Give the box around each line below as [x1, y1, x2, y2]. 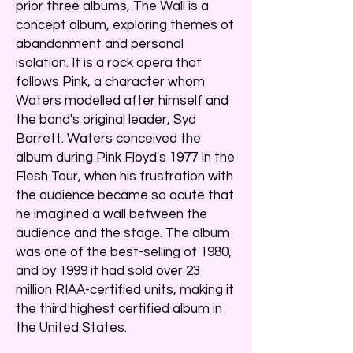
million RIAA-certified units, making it [16, 282, 234, 297]
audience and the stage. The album [16, 225, 229, 240]
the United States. [16, 320, 127, 335]
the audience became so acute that [16, 188, 234, 203]
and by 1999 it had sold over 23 [16, 263, 200, 278]
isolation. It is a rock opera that [16, 55, 202, 70]
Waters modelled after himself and [16, 93, 229, 108]
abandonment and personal [16, 36, 184, 51]
